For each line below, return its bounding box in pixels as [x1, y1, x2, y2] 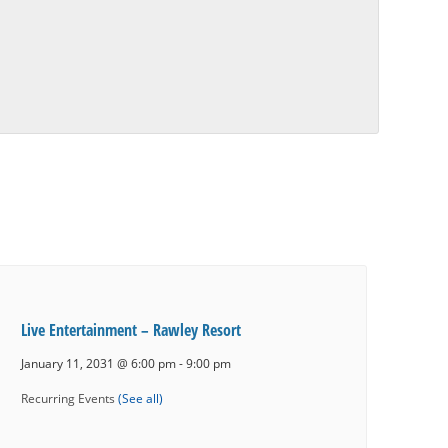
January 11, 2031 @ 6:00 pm [20, 355, 176, 372]
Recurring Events [20, 389, 118, 406]
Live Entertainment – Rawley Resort [20, 319, 241, 342]
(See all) [117, 389, 163, 406]
